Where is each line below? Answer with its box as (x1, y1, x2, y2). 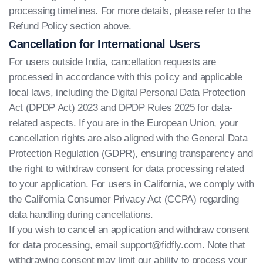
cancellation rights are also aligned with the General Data (9, 133, 248, 144)
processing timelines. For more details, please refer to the (9, 5, 251, 16)
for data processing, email (9, 240, 120, 251)
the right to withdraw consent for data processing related (9, 163, 244, 174)
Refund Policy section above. (9, 21, 131, 32)
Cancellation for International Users (9, 38, 200, 50)
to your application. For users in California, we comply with (9, 178, 254, 190)
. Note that (201, 240, 245, 251)
